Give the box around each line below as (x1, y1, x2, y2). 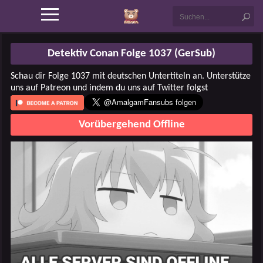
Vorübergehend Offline (78, 119, 185, 130)
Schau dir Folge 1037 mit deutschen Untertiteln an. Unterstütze (11, 72, 251, 81)
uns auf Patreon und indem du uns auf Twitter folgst (11, 83, 208, 93)
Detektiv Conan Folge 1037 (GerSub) (48, 48, 215, 59)
